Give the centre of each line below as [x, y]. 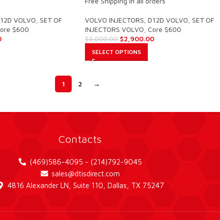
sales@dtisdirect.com [86, 173]
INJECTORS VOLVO [114, 29]
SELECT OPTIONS [116, 52]
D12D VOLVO [168, 20]
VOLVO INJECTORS [114, 20]
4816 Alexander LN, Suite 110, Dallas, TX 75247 [86, 185]
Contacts [80, 139]
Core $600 [165, 29]
